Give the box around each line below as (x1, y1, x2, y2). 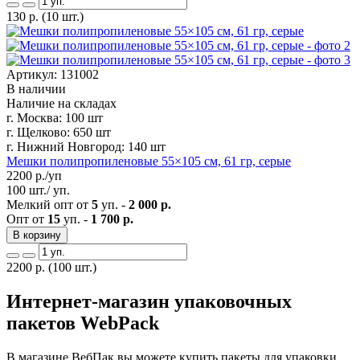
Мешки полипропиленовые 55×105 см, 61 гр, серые (6, 153, 291, 168)
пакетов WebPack (6, 312, 159, 333)
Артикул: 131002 (6, 67, 99, 81)
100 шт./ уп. (6, 182, 70, 197)
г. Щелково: (6, 125, 70, 139)
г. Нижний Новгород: (6, 139, 125, 153)
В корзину (13, 228, 61, 241)
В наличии (6, 81, 66, 96)
